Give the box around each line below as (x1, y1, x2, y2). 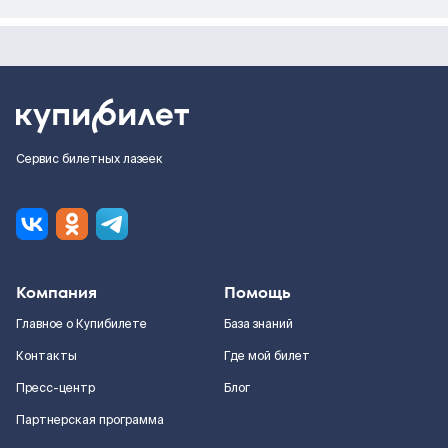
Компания (16, 281, 97, 304)
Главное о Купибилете (16, 316, 147, 332)
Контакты (16, 348, 77, 364)
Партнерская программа (16, 412, 164, 428)
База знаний (224, 316, 293, 332)
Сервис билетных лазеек (16, 151, 163, 167)
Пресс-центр (16, 380, 95, 396)
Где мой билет (224, 348, 310, 364)
